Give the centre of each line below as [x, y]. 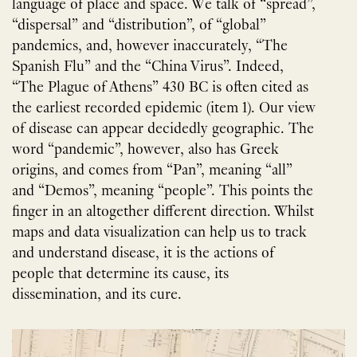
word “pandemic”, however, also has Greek [145, 150]
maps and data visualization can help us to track [159, 233]
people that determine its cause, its [120, 274]
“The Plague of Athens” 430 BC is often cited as [160, 88]
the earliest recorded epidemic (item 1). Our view [164, 108]
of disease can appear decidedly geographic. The [163, 129]
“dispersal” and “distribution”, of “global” [139, 25]
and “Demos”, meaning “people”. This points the [163, 191]
